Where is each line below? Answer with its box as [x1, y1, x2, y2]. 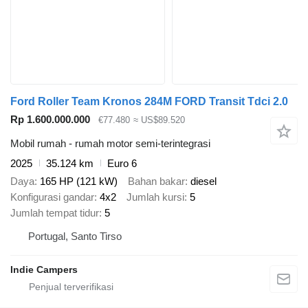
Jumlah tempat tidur [10, 207, 99, 219]
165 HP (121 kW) [40, 175, 118, 188]
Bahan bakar [128, 175, 185, 188]
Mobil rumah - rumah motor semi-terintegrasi [10, 137, 210, 149]
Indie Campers [10, 264, 78, 276]
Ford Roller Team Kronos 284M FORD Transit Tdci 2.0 [10, 96, 288, 108]
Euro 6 [107, 157, 137, 169]
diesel [190, 175, 217, 188]
